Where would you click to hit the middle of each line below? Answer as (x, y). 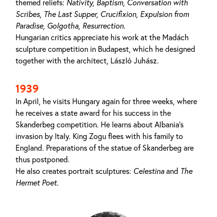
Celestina (149, 171)
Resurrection (103, 26)
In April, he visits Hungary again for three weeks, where (106, 101)
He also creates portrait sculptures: (74, 171)
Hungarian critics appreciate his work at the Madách (102, 37)
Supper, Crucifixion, (106, 14)
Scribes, (29, 14)
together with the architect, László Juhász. (87, 61)
